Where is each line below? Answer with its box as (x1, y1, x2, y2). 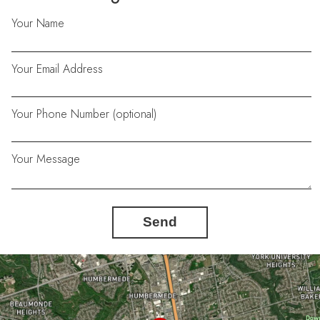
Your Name (11, 15, 65, 32)
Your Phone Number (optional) (11, 105, 157, 122)
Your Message (11, 150, 81, 167)
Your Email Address (11, 60, 104, 77)
